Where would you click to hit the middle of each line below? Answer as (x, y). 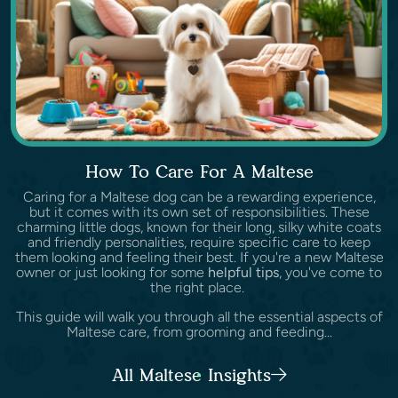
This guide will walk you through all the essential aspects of (199, 316)
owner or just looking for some (112, 272)
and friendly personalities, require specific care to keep (199, 242)
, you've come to (330, 272)
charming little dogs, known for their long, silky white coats (199, 227)
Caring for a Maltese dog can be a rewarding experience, (199, 196)
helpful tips (243, 272)
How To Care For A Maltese (199, 171)
